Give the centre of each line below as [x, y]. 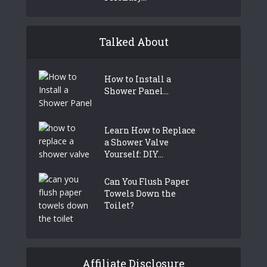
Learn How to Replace [150, 130]
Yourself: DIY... [134, 154]
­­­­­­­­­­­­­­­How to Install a [138, 79]
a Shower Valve [136, 142]
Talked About [133, 41]
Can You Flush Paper [147, 181]
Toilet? [119, 205]
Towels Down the [140, 193]
